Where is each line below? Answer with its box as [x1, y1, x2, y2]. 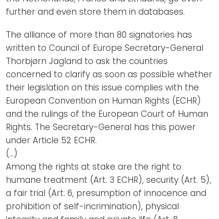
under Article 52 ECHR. [6, 134, 97, 146]
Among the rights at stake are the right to [6, 160, 181, 173]
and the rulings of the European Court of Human [6, 108, 208, 120]
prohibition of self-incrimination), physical [6, 200, 179, 212]
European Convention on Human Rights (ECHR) [6, 94, 201, 107]
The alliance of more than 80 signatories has [6, 28, 192, 41]
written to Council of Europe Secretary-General [6, 42, 203, 54]
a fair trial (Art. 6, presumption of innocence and [6, 187, 206, 199]
